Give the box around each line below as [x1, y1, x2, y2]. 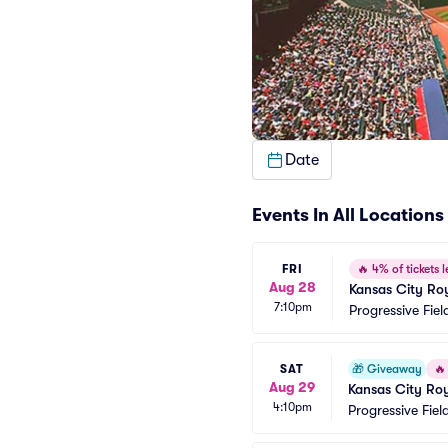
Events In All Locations [252, 205, 444, 225]
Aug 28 [269, 278, 316, 295]
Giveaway [367, 362, 422, 376]
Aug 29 [269, 378, 315, 395]
